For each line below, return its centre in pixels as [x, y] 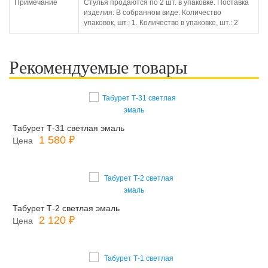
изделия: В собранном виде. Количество [153, 13]
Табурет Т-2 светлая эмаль [66, 208]
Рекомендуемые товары [98, 67]
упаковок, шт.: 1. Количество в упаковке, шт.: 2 [161, 23]
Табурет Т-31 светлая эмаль [68, 128]
